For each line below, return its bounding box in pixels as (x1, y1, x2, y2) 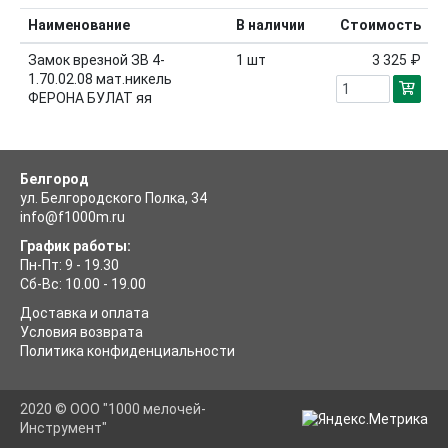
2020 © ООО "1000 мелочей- (20, 401, 206, 417)
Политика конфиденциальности (20, 343, 235, 359)
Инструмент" (20, 420, 107, 436)
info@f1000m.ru (20, 209, 125, 225)
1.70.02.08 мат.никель (27, 70, 172, 87)
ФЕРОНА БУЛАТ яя (27, 89, 152, 106)
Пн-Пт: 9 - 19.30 (20, 257, 119, 273)
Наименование (27, 16, 130, 33)
